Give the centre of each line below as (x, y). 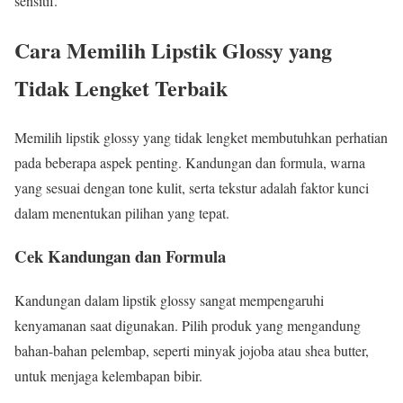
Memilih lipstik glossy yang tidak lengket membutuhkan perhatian (201, 137)
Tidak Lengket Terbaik (121, 87)
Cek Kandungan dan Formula (120, 256)
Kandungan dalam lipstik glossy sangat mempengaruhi (169, 300)
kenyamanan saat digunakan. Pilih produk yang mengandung (188, 326)
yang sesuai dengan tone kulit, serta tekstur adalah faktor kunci (192, 187)
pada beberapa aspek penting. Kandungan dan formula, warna (190, 162)
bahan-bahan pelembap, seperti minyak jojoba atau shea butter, (192, 351)
